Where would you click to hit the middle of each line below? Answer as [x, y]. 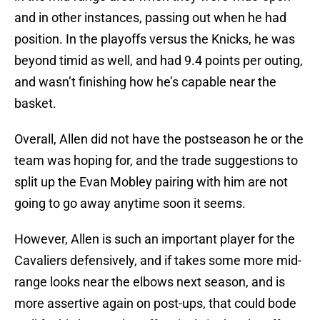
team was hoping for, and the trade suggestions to [156, 161]
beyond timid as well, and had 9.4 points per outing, [159, 61]
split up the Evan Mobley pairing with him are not [151, 182]
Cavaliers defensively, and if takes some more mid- [158, 261]
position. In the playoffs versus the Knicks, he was [155, 39]
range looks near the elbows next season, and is [150, 282]
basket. [35, 104]
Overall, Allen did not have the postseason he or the [159, 139]
